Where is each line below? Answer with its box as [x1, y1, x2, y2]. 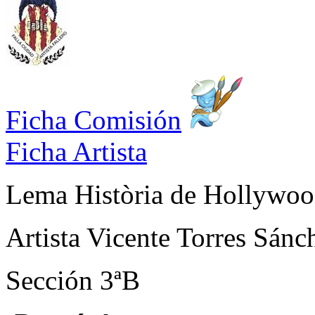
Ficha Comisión [6, 104, 181, 135]
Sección [6, 264, 100, 295]
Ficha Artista [6, 136, 147, 167]
